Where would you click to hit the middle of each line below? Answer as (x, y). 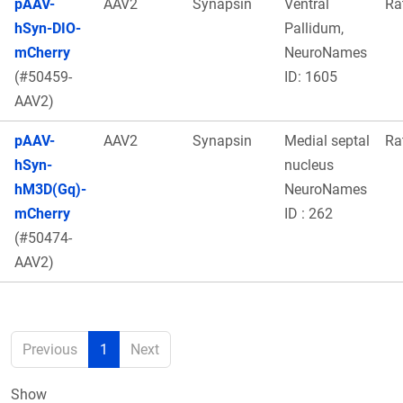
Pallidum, (314, 28)
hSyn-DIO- (48, 28)
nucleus (309, 165)
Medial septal (327, 140)
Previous (50, 349)
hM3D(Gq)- (50, 189)
